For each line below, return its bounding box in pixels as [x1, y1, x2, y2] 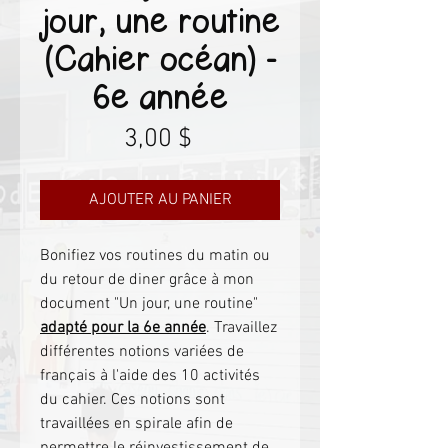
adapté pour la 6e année [40, 317, 206, 338]
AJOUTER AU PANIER [88, 189, 232, 210]
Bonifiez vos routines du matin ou [40, 245, 270, 266]
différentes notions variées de [40, 341, 244, 362]
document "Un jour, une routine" [40, 293, 258, 314]
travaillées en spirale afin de [40, 413, 233, 434]
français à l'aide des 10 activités [40, 365, 260, 386]
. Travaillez [206, 317, 277, 338]
